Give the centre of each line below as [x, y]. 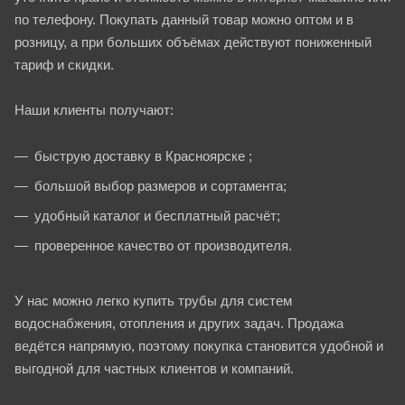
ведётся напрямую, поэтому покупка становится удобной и [199, 345]
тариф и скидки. [64, 64]
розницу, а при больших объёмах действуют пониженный [193, 42]
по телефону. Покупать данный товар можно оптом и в [184, 19]
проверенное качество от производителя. [163, 245]
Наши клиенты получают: [94, 109]
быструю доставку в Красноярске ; [143, 155]
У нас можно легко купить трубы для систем [153, 300]
